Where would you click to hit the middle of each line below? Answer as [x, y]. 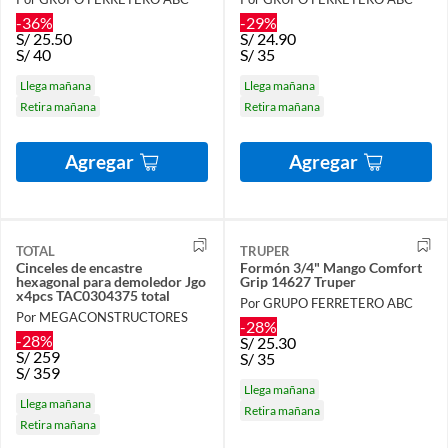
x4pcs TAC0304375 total [93, 295]
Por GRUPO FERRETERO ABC [326, 302]
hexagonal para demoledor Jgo [111, 281]
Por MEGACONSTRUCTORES [102, 316]
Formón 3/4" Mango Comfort [331, 267]
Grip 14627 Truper [298, 281]
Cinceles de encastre [79, 267]
